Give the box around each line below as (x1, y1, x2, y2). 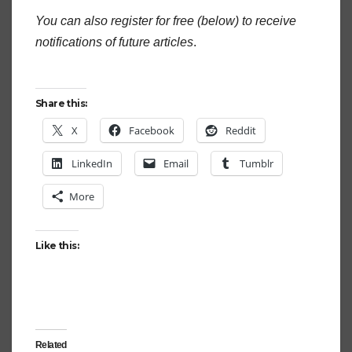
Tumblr (240, 156, 273, 170)
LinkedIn (71, 156, 112, 170)
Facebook (129, 123, 174, 137)
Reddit (225, 123, 256, 137)
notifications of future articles (35, 35, 193, 49)
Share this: (35, 97, 87, 109)
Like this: (35, 239, 79, 251)
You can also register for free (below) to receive (35, 13, 296, 27)
